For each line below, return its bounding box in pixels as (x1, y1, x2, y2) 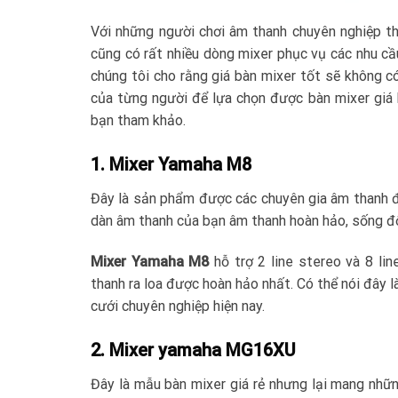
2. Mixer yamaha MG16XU (91, 338, 296, 361)
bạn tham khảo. (91, 112, 186, 130)
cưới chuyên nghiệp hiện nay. (91, 297, 265, 314)
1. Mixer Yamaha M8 (91, 154, 251, 176)
